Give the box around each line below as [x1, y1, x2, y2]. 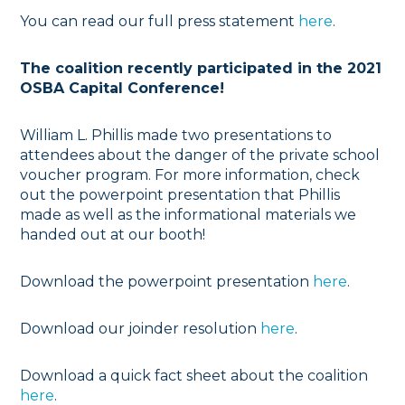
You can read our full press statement [20, 13, 299, 31]
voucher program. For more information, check [20, 166, 361, 184]
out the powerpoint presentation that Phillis [20, 186, 341, 204]
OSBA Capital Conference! [20, 80, 225, 98]
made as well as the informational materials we [20, 206, 357, 224]
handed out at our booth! [20, 226, 206, 244]
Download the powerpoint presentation [20, 273, 314, 291]
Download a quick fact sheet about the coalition [20, 367, 369, 385]
